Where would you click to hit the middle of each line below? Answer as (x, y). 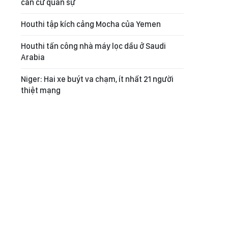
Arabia (33, 57)
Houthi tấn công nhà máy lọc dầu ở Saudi (93, 46)
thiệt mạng (41, 90)
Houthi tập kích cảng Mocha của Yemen (91, 24)
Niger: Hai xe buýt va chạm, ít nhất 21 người (97, 79)
